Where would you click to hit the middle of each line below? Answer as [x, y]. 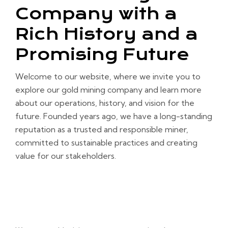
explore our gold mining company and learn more [108, 90]
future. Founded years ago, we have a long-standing [114, 116]
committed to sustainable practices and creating [106, 142]
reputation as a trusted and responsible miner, [102, 129]
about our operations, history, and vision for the [105, 103]
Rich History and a [107, 34]
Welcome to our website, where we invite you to [108, 76]
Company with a [96, 14]
